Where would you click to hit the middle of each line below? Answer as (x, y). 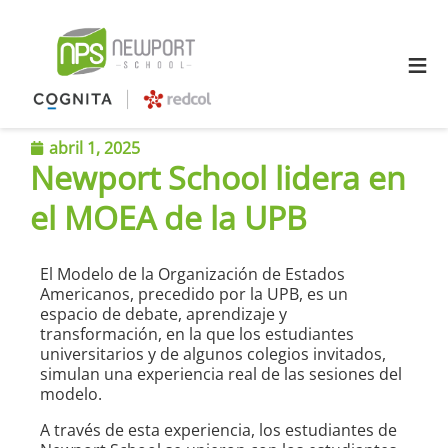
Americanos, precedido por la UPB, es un (194, 294)
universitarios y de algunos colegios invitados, (213, 354)
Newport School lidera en (218, 178)
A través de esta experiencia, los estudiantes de (218, 430)
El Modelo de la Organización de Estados (192, 274)
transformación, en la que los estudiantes (197, 334)
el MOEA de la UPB (168, 218)
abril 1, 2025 (94, 148)
